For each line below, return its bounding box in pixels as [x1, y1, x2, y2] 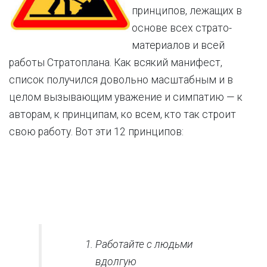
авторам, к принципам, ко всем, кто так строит [9, 108, 236, 120]
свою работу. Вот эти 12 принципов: [9, 126, 184, 138]
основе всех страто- [132, 22, 232, 34]
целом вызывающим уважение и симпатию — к [9, 91, 243, 103]
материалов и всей [132, 39, 225, 51]
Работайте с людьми [95, 238, 193, 250]
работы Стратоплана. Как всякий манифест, [9, 57, 222, 69]
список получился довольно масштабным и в [9, 74, 233, 86]
